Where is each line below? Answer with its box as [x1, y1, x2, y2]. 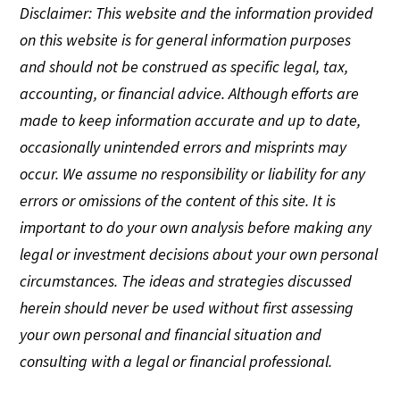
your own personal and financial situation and [20, 323, 322, 345]
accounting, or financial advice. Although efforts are [20, 82, 360, 104]
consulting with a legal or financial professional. [20, 350, 333, 371]
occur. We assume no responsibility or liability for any [20, 162, 366, 184]
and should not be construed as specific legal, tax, [20, 55, 349, 77]
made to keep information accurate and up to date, [20, 109, 362, 130]
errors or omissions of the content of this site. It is [20, 189, 337, 211]
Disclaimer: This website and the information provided [20, 2, 374, 23]
